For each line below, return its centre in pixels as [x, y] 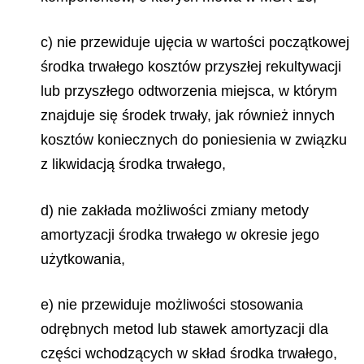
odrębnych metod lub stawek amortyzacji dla [184, 329]
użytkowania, [83, 259]
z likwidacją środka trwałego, [133, 164]
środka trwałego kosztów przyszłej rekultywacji [191, 67]
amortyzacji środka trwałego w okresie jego [180, 234]
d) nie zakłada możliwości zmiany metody [175, 210]
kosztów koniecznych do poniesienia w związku [194, 140]
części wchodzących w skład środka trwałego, [189, 353]
